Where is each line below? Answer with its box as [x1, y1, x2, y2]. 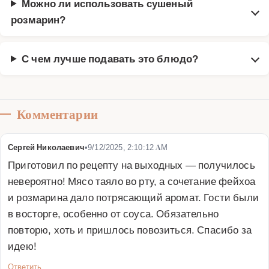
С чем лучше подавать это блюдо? [22, 51, 199, 65]
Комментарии [17, 106, 98, 122]
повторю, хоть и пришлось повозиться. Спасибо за [8, 222, 252, 236]
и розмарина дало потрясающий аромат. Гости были [8, 190, 259, 204]
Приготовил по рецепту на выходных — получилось [8, 157, 255, 171]
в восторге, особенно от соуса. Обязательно [8, 206, 219, 220]
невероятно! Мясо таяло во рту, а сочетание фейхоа [8, 174, 256, 187]
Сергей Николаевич [8, 141, 85, 152]
